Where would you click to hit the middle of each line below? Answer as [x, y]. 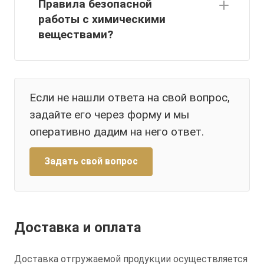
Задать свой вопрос [91, 161]
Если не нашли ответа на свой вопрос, [130, 98]
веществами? [76, 35]
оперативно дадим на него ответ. [117, 132]
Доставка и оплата [78, 228]
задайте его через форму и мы [109, 115]
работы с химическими [102, 19]
